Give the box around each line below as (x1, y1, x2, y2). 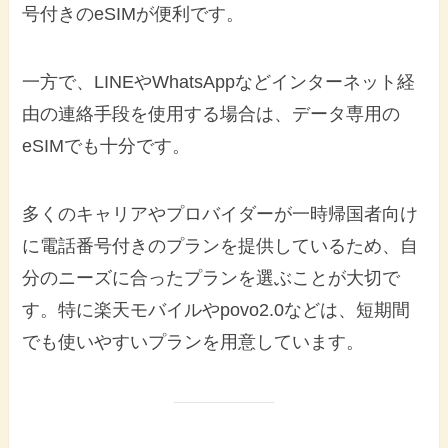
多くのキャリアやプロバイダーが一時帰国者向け (22, 203, 419, 224)
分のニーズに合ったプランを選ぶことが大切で (22, 267, 401, 288)
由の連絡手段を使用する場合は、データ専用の (22, 103, 401, 124)
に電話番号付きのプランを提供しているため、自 (22, 235, 419, 256)
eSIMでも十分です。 (22, 135, 191, 156)
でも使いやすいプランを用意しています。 (22, 331, 365, 352)
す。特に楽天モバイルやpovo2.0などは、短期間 (22, 299, 411, 320)
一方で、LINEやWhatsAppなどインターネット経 (22, 71, 416, 92)
